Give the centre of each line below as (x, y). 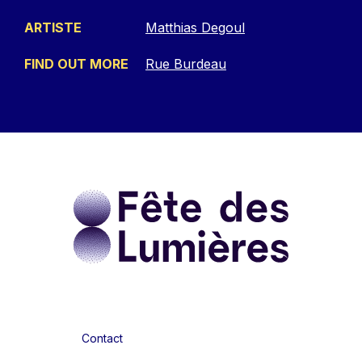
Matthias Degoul (195, 27)
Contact (102, 339)
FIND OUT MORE (76, 63)
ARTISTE (53, 27)
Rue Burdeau (186, 63)
